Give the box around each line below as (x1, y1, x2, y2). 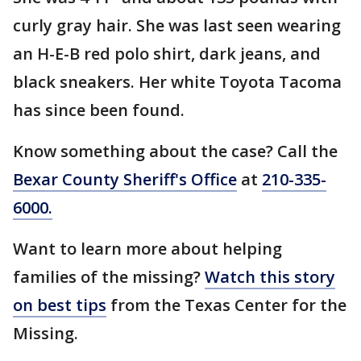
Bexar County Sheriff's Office (13, 168, 237, 190)
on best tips (13, 294, 106, 316)
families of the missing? (13, 266, 205, 288)
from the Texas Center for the (106, 294, 346, 316)
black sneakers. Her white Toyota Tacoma (13, 71, 342, 93)
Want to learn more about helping (13, 238, 282, 259)
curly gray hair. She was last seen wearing (13, 15, 341, 36)
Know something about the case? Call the (13, 140, 338, 162)
